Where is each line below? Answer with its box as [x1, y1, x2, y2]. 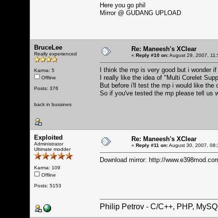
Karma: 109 [34, 164, 60, 170]
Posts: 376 [34, 85, 58, 91]
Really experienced [34, 51, 77, 56]
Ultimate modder [34, 146, 71, 152]
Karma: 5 [34, 67, 54, 73]
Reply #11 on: [136, 142, 168, 148]
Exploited [34, 133, 63, 141]
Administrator [34, 141, 63, 146]
